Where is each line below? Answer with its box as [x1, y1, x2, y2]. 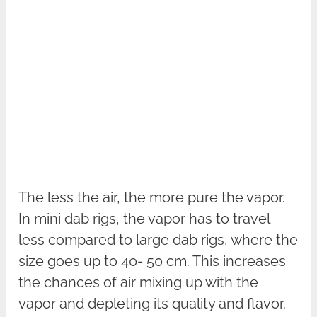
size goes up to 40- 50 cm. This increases [18, 252, 287, 270]
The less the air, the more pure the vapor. [18, 188, 286, 206]
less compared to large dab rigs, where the [18, 231, 299, 248]
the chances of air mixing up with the [18, 273, 259, 291]
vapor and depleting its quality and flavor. [18, 294, 287, 312]
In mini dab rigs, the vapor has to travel [18, 209, 270, 227]
